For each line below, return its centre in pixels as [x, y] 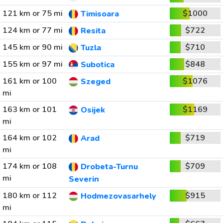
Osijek [93, 110]
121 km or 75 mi [32, 13]
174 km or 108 [29, 166]
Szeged [95, 82]
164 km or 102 [29, 138]
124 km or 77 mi [32, 30]
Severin [84, 179]
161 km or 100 [29, 81]
